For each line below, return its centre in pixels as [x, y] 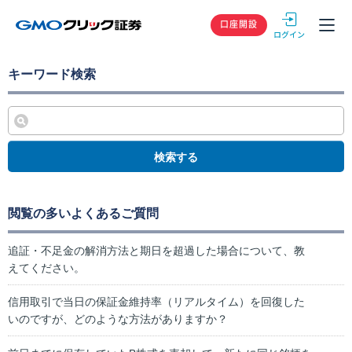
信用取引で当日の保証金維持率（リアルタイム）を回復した [156, 302]
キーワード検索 [52, 74]
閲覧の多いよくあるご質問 [83, 213]
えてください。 [46, 268]
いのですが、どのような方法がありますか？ [118, 319]
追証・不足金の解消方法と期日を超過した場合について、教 [156, 250]
